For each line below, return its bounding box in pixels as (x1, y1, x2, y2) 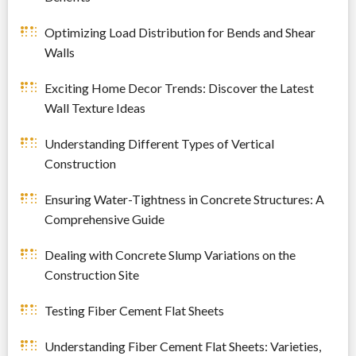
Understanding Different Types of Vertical (44, 135, 275, 151)
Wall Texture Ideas (44, 99, 146, 115)
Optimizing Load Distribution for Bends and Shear (44, 24, 316, 40)
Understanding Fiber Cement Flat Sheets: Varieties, (44, 338, 322, 354)
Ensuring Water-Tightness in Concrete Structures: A (44, 191, 325, 207)
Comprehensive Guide (44, 211, 165, 226)
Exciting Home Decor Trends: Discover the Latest (44, 79, 315, 95)
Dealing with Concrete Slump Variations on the (44, 246, 296, 262)
